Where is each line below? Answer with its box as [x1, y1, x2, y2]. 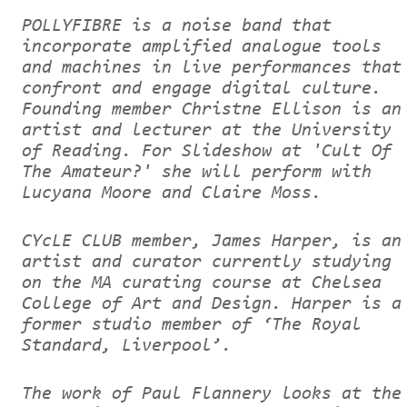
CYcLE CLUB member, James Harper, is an [22, 232, 402, 251]
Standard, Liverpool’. [22, 336, 242, 355]
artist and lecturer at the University [22, 121, 392, 140]
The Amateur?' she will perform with [22, 163, 372, 182]
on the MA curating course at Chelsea [22, 273, 382, 293]
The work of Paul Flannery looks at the [22, 384, 402, 403]
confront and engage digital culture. [22, 79, 382, 98]
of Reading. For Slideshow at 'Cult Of [22, 142, 392, 161]
